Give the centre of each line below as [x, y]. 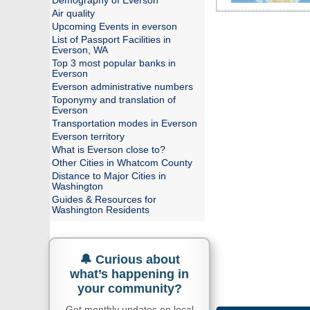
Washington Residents [101, 210]
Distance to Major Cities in [109, 176]
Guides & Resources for [104, 200]
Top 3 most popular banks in [114, 63]
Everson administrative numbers [122, 87]
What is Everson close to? [109, 150]
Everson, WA [80, 50]
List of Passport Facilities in [111, 40]
